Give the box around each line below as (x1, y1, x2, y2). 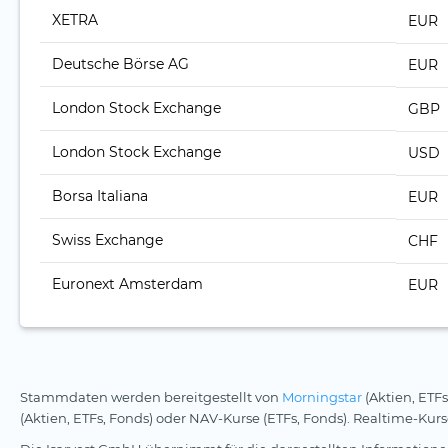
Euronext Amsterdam (52, 275, 203, 294)
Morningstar (282, 389, 362, 406)
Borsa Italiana (52, 187, 148, 206)
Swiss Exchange (52, 231, 163, 250)
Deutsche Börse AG (52, 55, 189, 74)
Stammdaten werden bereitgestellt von (20, 389, 282, 406)
